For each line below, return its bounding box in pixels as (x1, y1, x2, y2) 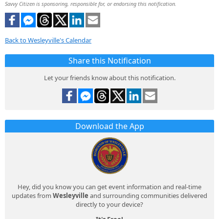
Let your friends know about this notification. (44, 73, 175, 82)
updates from (12, 191, 53, 200)
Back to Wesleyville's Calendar (5, 35, 91, 44)
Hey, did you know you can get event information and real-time (18, 182, 201, 191)
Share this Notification (68, 55, 151, 66)
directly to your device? (76, 199, 143, 209)
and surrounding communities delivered (88, 191, 207, 200)
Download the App (75, 120, 144, 131)
